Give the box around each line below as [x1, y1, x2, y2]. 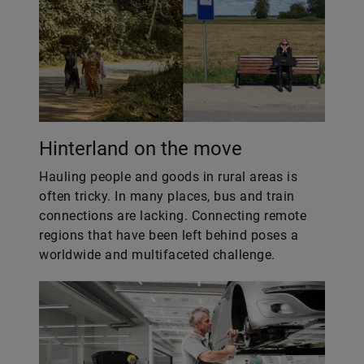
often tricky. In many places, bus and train [39, 188, 295, 204]
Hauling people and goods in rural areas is [39, 169, 297, 184]
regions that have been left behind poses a [39, 227, 298, 243]
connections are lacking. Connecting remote [39, 208, 306, 223]
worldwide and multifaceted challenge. [39, 247, 275, 262]
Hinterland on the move [39, 137, 242, 160]
